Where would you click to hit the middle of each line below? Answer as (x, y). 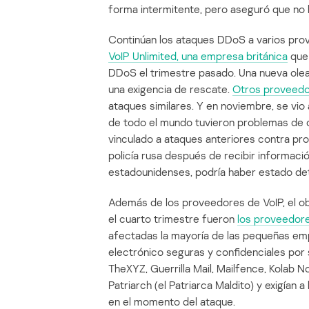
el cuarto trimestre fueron (173, 219)
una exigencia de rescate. (170, 89)
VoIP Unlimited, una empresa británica (198, 56)
